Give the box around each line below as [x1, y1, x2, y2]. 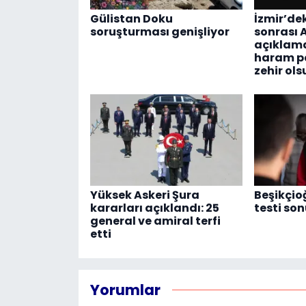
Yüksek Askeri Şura [89, 187, 199, 204]
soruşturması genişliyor [89, 23, 229, 40]
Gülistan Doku [89, 10, 173, 27]
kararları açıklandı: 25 [89, 200, 219, 217]
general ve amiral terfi [89, 213, 221, 229]
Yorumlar [89, 279, 161, 300]
